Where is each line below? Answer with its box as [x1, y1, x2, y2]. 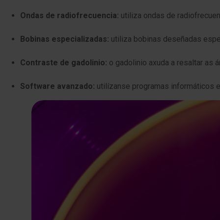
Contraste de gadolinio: [20, 58, 107, 67]
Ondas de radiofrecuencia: [20, 11, 119, 20]
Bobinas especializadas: [20, 34, 109, 44]
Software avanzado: [20, 82, 95, 91]
